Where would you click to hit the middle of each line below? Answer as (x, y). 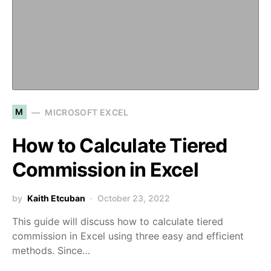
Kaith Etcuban (56, 198)
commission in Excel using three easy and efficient (128, 236)
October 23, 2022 (134, 198)
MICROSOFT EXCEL (87, 112)
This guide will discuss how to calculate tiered (118, 221)
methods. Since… (51, 250)
